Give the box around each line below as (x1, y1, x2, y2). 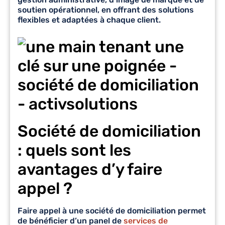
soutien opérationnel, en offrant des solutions (18, 5, 194, 15)
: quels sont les (18, 140, 131, 160)
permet (178, 205, 206, 215)
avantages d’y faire (18, 159, 162, 179)
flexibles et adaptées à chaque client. (18, 15, 161, 25)
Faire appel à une (18, 205, 85, 215)
